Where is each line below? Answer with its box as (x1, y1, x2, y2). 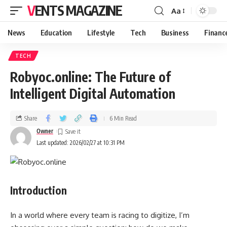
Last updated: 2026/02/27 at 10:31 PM (36, 139, 125, 146)
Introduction (10, 183, 67, 197)
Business (161, 28, 190, 37)
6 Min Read (109, 114, 137, 122)
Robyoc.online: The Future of (10, 68, 171, 85)
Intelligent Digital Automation (10, 85, 175, 102)
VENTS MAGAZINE (34, 2, 122, 19)
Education (40, 28, 72, 37)
